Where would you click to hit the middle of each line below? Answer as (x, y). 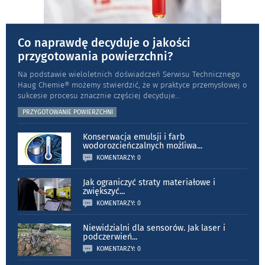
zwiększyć (101, 191)
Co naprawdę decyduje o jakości (104, 42)
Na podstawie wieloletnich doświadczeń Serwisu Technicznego (129, 74)
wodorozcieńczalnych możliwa (140, 146)
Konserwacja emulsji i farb (134, 137)
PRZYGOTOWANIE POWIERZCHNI (68, 112)
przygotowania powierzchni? (95, 56)
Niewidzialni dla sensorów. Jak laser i (154, 228)
